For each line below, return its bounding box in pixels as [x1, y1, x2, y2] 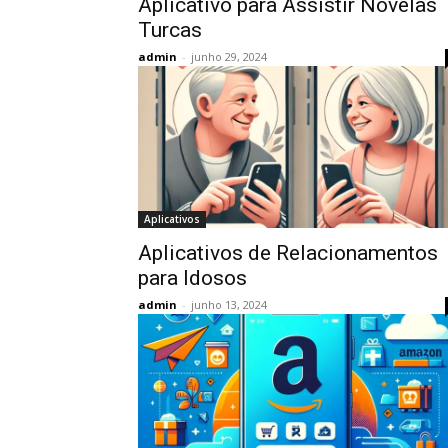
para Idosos [138, 266, 247, 290]
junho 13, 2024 [191, 297, 267, 312]
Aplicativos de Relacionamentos [138, 241, 438, 265]
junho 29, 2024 [191, 49, 267, 64]
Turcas [138, 18, 202, 42]
